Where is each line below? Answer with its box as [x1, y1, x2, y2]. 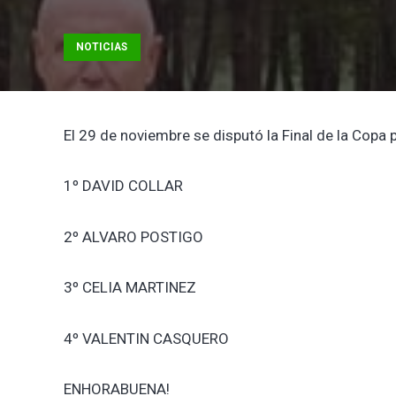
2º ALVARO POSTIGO [64, 227, 203, 246]
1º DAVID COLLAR [64, 177, 183, 195]
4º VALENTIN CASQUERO [64, 329, 229, 347]
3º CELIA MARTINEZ [64, 278, 196, 297]
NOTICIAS [76, 41, 128, 54]
